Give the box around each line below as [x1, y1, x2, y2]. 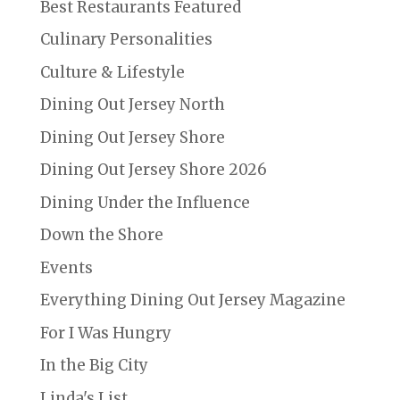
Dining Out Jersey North [39, 95, 225, 115]
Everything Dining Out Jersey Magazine [39, 290, 346, 311]
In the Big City [39, 355, 148, 376]
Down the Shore [39, 225, 163, 246]
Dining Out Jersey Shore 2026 [39, 160, 267, 180]
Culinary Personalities [39, 29, 212, 50]
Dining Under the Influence [39, 192, 250, 212]
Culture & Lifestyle [39, 62, 185, 82]
